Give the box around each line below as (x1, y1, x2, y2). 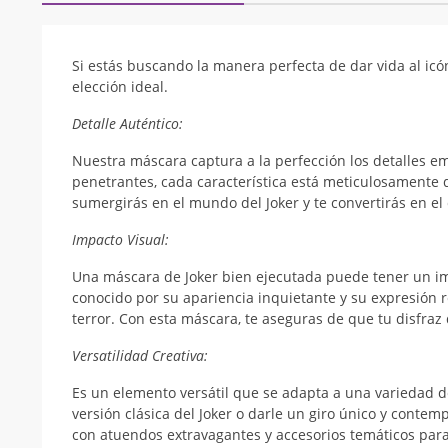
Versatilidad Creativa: (72, 346, 208, 365)
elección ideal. (72, 77, 168, 96)
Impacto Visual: (72, 230, 169, 249)
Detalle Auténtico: (72, 114, 183, 133)
